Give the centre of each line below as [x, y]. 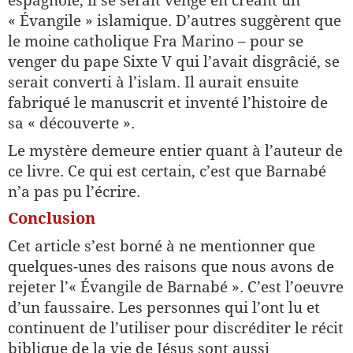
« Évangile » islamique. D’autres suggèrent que [175, 20]
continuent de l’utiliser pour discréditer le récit [176, 328]
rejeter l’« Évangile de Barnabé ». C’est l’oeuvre [176, 287]
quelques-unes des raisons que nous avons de [171, 266]
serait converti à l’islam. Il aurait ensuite [153, 82]
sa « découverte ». [71, 123]
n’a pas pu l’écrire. [74, 191]
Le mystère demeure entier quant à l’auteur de [175, 150]
